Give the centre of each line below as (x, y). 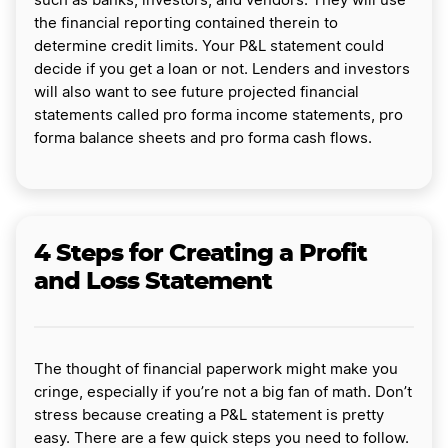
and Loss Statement (153, 282)
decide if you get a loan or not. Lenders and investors (222, 70)
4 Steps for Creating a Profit (200, 254)
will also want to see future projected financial (196, 93)
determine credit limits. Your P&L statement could (209, 47)
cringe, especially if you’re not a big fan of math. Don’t (223, 393)
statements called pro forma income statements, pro (218, 116)
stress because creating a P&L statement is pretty (209, 416)
